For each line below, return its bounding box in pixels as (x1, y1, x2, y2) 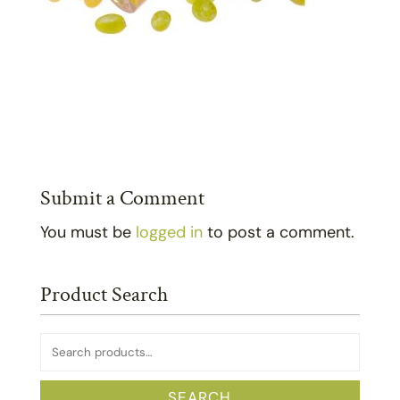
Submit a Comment (39, 183, 204, 212)
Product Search (39, 279, 168, 308)
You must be (39, 221, 136, 243)
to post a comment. (202, 221, 354, 243)
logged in (135, 221, 203, 243)
